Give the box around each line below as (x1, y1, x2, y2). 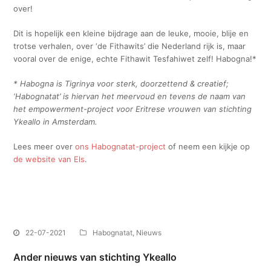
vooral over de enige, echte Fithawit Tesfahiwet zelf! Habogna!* (13, 53, 257, 64)
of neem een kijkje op (166, 141, 250, 151)
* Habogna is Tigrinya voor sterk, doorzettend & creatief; (13, 78, 229, 88)
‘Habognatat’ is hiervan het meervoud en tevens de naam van (13, 91, 246, 101)
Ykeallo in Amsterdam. (13, 116, 98, 126)
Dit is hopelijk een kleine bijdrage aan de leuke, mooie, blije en (13, 28, 249, 38)
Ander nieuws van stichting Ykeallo (13, 250, 177, 263)
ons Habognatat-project (75, 141, 166, 151)
